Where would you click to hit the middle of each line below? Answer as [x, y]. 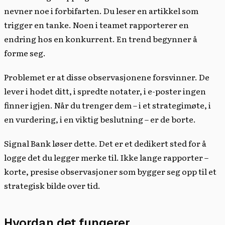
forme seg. [25, 52]
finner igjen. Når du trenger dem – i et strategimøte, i [107, 105]
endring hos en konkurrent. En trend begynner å [101, 38]
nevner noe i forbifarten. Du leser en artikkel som [101, 10]
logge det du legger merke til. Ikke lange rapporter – [106, 157]
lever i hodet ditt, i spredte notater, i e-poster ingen [105, 91]
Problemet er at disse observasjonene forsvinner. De [107, 77]
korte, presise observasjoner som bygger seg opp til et [110, 171]
